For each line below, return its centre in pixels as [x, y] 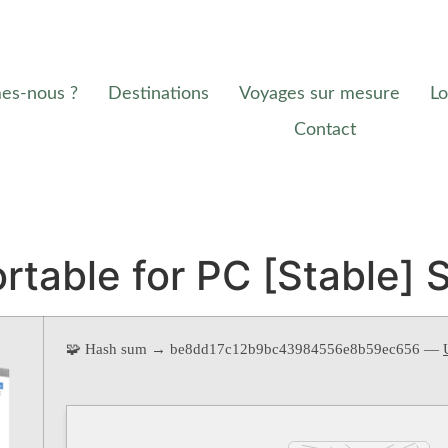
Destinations [159, 94]
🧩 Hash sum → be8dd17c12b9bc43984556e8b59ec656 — [254, 349]
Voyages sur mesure [320, 94]
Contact [324, 130]
